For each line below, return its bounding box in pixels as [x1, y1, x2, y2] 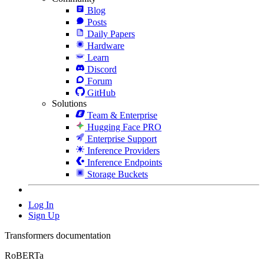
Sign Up [28, 210, 60, 220]
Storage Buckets [87, 169, 148, 179]
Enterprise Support [87, 133, 157, 144]
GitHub [87, 87, 116, 98]
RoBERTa [5, 250, 44, 260]
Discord [87, 64, 117, 74]
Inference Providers [87, 145, 160, 156]
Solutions [52, 98, 87, 108]
